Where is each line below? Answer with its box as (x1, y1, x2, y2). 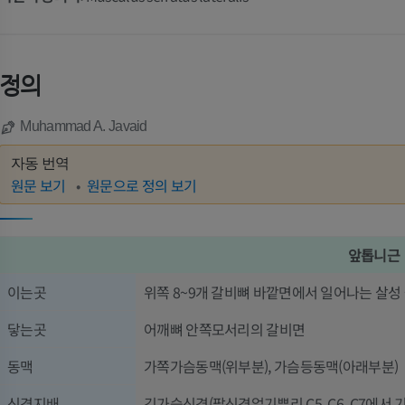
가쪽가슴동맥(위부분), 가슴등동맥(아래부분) (144, 354, 399, 377)
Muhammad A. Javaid (20, 118, 147, 135)
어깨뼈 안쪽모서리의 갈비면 (144, 317, 306, 340)
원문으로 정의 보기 (87, 174, 197, 197)
